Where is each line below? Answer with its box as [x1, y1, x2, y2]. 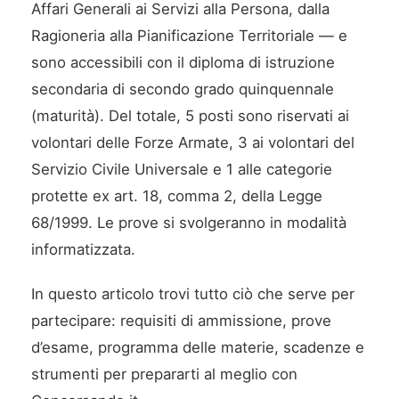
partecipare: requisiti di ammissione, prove [31, 312, 331, 330]
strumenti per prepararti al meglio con [31, 365, 297, 384]
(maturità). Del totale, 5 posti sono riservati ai [31, 107, 349, 126]
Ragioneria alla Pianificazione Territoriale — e [31, 27, 347, 45]
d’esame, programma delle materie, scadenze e [31, 338, 364, 357]
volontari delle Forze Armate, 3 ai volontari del [31, 134, 354, 152]
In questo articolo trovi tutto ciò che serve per [31, 285, 354, 304]
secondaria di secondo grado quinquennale [31, 80, 334, 99]
